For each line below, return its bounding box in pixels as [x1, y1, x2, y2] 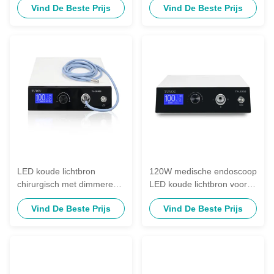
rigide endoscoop [17, 204, 84, 215]
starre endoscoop [149, 191, 217, 202]
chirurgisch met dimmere [17, 179, 113, 189]
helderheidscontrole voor [17, 191, 113, 202]
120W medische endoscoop [149, 166, 257, 176]
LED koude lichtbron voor [149, 179, 247, 189]
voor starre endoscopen [149, 4, 242, 14]
